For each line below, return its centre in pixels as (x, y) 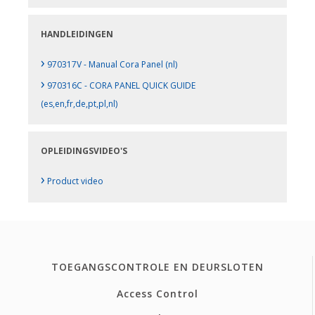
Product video (75, 181)
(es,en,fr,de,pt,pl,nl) (79, 104)
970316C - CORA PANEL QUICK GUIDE (121, 86)
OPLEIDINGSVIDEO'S (84, 150)
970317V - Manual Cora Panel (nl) (111, 65)
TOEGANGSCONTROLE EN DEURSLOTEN (157, 267)
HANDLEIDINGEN (77, 34)
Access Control (157, 294)
